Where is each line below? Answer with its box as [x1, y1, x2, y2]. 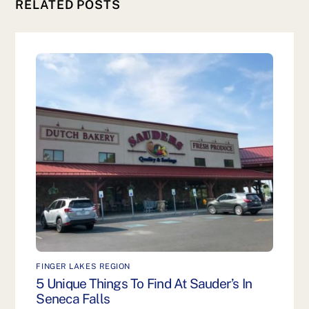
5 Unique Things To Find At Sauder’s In [36, 276, 252, 292]
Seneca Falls [36, 291, 110, 307]
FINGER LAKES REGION [36, 261, 131, 271]
